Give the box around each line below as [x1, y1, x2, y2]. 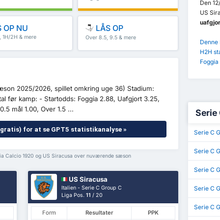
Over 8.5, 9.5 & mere [85, 34, 137, 41]
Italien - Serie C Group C [61, 184, 122, 191]
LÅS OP [94, 23, 124, 33]
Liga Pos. [61, 192, 86, 198]
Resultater [85, 209, 113, 217]
